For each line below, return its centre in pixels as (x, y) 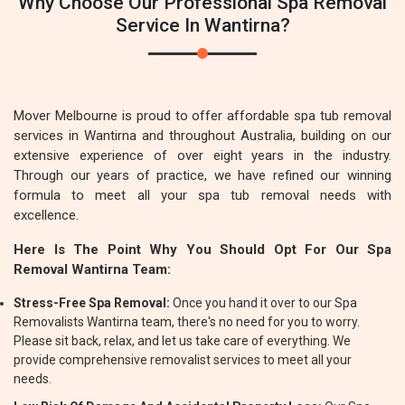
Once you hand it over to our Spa (264, 303)
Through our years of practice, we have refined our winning (202, 175)
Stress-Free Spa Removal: (92, 303)
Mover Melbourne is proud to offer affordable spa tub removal (202, 116)
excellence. (46, 215)
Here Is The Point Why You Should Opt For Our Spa (202, 250)
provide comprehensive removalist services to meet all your (183, 360)
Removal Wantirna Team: (92, 269)
